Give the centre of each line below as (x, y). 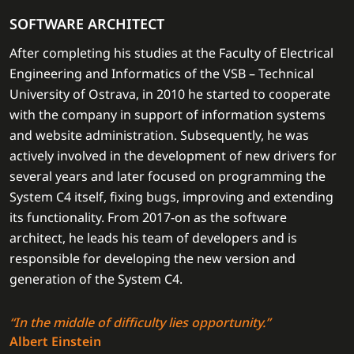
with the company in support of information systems (168, 115)
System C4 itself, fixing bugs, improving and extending (171, 197)
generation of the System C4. (96, 279)
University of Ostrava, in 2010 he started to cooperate (170, 94)
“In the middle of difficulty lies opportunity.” (140, 322)
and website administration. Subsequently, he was (159, 135)
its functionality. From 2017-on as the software (148, 217)
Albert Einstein (55, 341)
